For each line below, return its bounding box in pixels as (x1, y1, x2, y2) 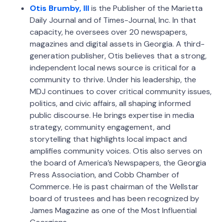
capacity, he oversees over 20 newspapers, (30, 27, 187, 38)
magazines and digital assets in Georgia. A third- (30, 39, 205, 50)
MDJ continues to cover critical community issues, (30, 86, 212, 97)
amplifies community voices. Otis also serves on (30, 146, 202, 157)
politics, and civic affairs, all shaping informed (30, 98, 191, 109)
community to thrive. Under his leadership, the (30, 74, 196, 85)
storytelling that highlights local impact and (30, 134, 187, 145)
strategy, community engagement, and (30, 122, 170, 133)
